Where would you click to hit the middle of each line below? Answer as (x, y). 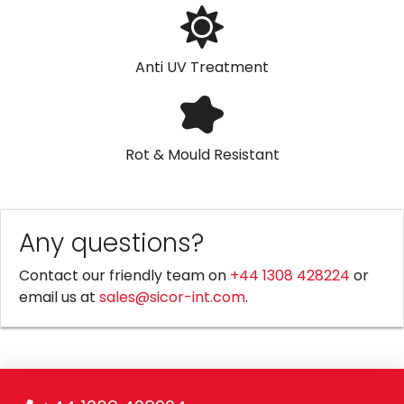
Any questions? (111, 243)
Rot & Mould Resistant (202, 155)
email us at (59, 298)
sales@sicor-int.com (172, 298)
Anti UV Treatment (202, 68)
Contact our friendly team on (124, 276)
